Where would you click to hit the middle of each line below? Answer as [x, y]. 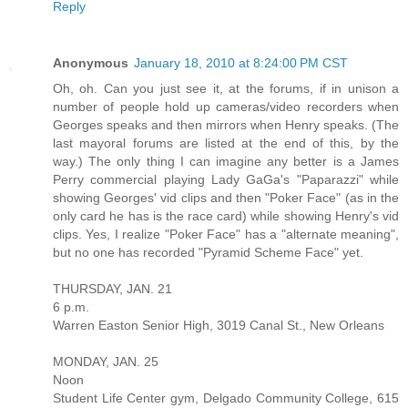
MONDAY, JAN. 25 [106, 362]
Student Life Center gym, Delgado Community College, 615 [226, 398]
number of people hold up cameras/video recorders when [226, 107]
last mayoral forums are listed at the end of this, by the [226, 143]
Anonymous [91, 63]
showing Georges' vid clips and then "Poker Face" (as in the [226, 198]
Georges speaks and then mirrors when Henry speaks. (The [226, 125]
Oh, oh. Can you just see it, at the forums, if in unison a [226, 89]
